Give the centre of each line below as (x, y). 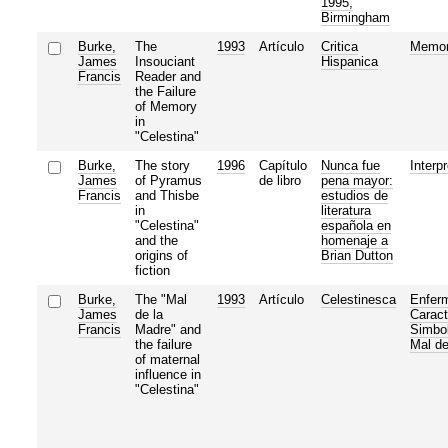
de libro (279, 180)
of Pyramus (168, 180)
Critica (339, 46)
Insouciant (164, 61)
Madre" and (167, 329)
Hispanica (349, 61)
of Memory (165, 106)
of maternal (167, 359)
